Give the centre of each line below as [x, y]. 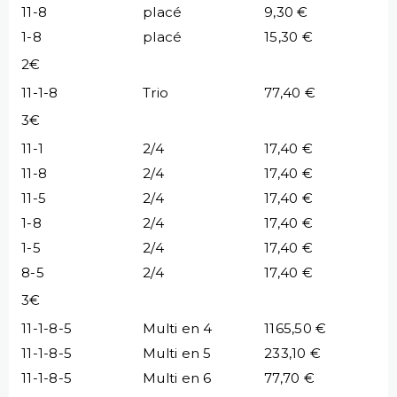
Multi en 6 [177, 378]
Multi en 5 [177, 353]
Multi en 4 [178, 328]
